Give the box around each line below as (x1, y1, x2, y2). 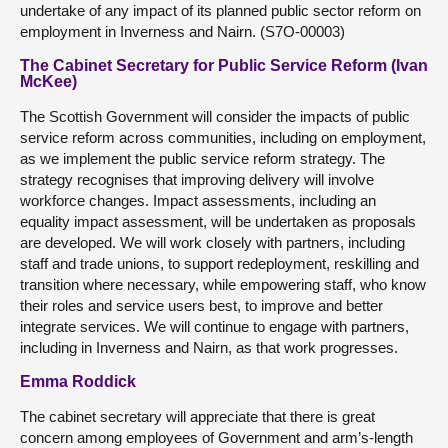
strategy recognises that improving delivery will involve (20, 171, 374, 188)
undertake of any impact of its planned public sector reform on (20, 2, 421, 19)
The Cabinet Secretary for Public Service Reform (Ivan (20, 57, 428, 74)
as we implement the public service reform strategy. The (20, 150, 385, 167)
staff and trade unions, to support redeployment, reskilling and (20, 255, 419, 272)
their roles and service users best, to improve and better (20, 297, 383, 314)
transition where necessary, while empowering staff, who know (20, 276, 426, 293)
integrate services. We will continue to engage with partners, (20, 318, 409, 335)
